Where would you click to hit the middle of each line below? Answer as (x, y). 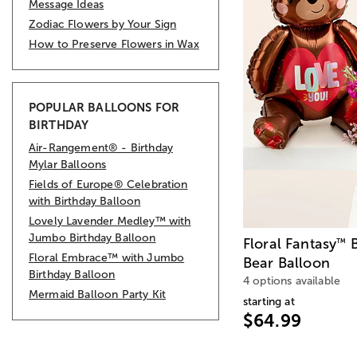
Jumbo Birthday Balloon (92, 237)
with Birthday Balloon (85, 201)
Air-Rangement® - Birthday (101, 147)
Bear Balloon (286, 263)
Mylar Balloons (68, 164)
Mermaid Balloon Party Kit (97, 294)
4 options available (292, 281)
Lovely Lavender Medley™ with (110, 221)
